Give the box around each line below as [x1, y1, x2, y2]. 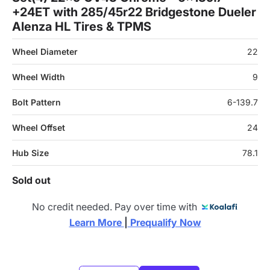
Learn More [69, 216, 124, 228]
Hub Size [12, 148, 49, 158]
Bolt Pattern [12, 97, 61, 107]
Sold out [12, 174, 51, 186]
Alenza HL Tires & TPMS [12, 19, 151, 34]
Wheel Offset [12, 122, 65, 133]
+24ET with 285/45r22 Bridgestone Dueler [12, 5, 256, 19]
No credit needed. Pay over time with [32, 200, 202, 213]
